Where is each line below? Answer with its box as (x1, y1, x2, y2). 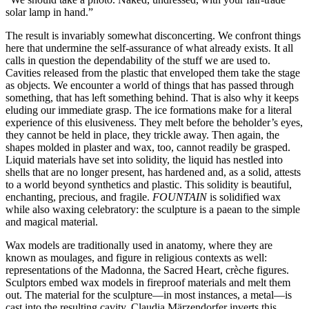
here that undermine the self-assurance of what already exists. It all (6, 41, 293, 54)
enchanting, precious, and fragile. (6, 190, 152, 203)
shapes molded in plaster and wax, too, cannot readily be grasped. (6, 141, 290, 153)
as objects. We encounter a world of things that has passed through (6, 79, 294, 91)
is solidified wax (210, 190, 281, 203)
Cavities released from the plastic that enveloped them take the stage (6, 66, 300, 79)
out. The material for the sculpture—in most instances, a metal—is (6, 288, 292, 301)
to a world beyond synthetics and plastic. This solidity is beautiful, (6, 178, 292, 190)
